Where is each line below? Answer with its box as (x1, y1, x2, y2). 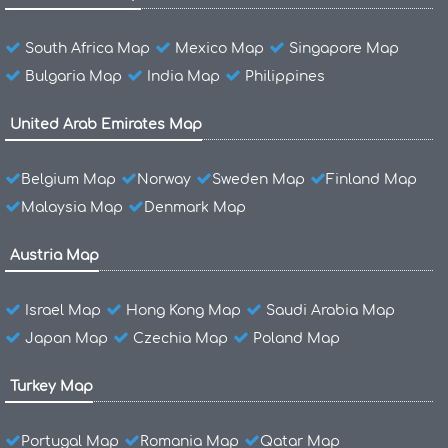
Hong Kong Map (126, 303, 241, 319)
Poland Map (253, 331, 340, 347)
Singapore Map (289, 41, 399, 57)
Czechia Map (133, 331, 228, 347)
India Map (147, 69, 220, 85)
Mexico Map (175, 41, 264, 57)
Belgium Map (21, 172, 116, 188)
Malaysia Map (21, 200, 123, 216)
